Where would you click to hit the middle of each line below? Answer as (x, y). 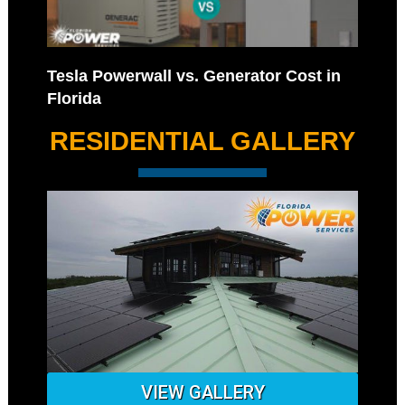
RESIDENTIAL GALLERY (202, 141)
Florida (74, 99)
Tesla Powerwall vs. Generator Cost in (193, 76)
